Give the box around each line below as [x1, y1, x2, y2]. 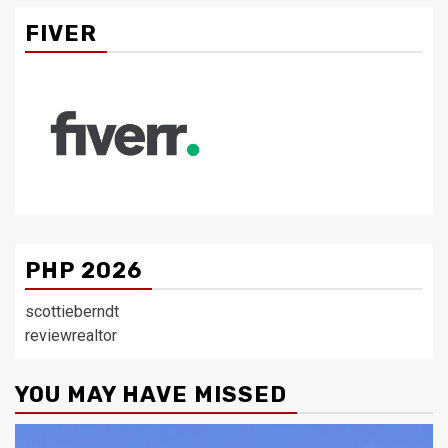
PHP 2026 [25, 256, 142, 284]
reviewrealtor [25, 325, 117, 345]
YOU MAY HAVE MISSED [15, 380, 287, 408]
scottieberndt [25, 301, 119, 321]
